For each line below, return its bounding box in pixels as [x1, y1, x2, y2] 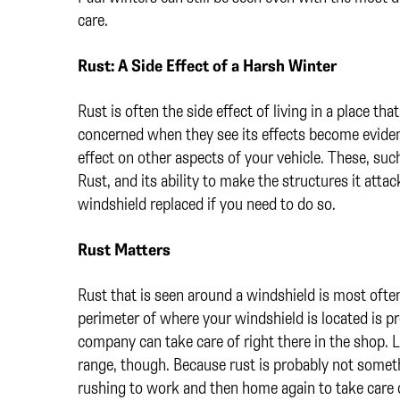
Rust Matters [78, 237, 171, 261]
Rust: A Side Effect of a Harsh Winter [78, 54, 337, 77]
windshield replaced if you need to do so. [78, 192, 339, 215]
